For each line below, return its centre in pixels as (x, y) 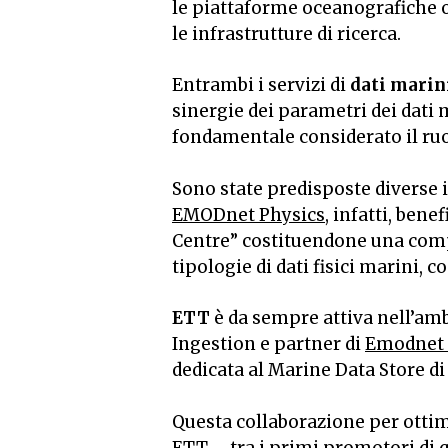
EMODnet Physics (248, 214)
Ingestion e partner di (268, 344)
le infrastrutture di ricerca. (286, 33)
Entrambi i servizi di (261, 85)
